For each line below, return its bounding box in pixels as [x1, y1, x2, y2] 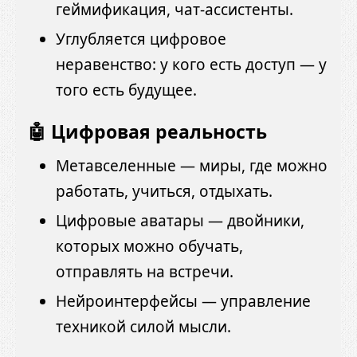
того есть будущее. [56, 79, 197, 100]
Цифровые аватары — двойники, [56, 210, 304, 232]
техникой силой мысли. [56, 316, 231, 338]
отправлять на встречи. [56, 261, 233, 283]
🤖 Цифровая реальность [28, 118, 267, 144]
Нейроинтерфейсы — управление [56, 291, 311, 312]
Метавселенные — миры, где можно [56, 155, 328, 177]
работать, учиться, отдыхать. [56, 181, 273, 202]
